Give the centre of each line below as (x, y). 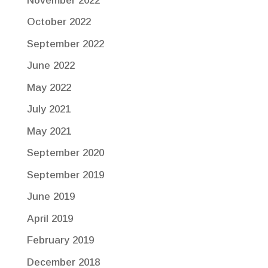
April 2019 (50, 218)
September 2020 (65, 153)
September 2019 (65, 175)
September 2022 (65, 44)
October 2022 (59, 22)
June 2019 (51, 197)
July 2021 (48, 109)
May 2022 (49, 87)
